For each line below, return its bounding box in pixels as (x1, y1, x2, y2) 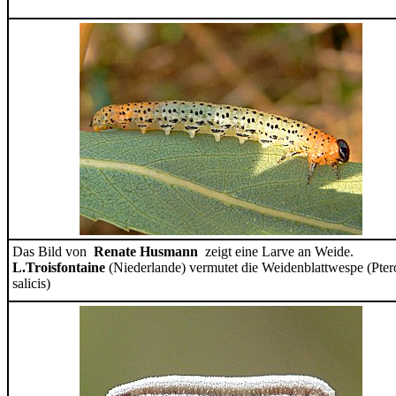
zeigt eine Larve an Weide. (205, 244, 354, 259)
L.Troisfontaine (12, 260, 109, 275)
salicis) (12, 276, 50, 291)
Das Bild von (12, 244, 94, 259)
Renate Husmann (94, 244, 205, 259)
